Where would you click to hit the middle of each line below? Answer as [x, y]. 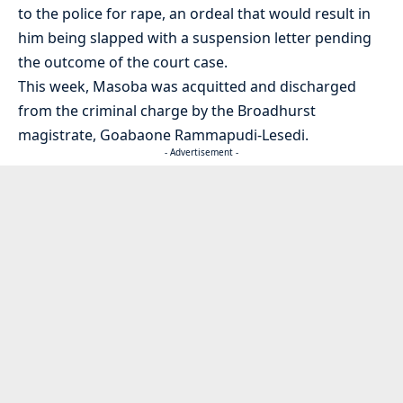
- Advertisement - [201, 152]
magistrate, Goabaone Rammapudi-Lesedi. [163, 135]
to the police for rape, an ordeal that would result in [194, 14]
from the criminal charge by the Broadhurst [167, 111]
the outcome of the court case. [123, 63]
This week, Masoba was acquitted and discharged [187, 87]
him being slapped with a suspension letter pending [195, 38]
